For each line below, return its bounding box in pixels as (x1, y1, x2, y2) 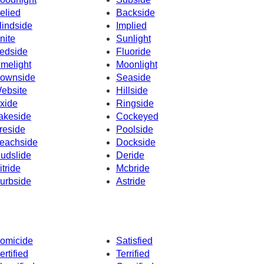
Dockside (115, 137, 156, 147)
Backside (115, 7, 155, 18)
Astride (115, 176, 146, 186)
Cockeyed (115, 111, 159, 121)
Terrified (115, 249, 150, 259)
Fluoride (115, 46, 151, 57)
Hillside (115, 85, 148, 95)
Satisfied (115, 236, 153, 246)
